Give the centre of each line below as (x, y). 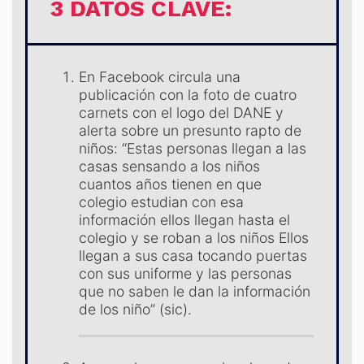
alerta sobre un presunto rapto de (191, 130)
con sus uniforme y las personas (186, 273)
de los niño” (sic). (136, 309)
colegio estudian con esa (162, 201)
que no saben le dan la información (195, 291)
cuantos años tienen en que (171, 184)
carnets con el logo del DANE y (182, 112)
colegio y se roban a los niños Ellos (194, 237)
